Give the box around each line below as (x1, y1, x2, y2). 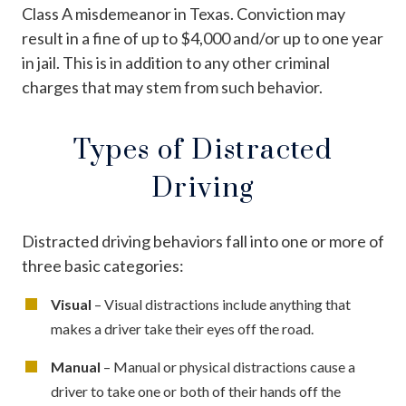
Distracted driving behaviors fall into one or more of (22, 230, 384, 251)
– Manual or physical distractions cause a (101, 357, 355, 375)
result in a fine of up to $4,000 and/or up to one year (22, 27, 383, 48)
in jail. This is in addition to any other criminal (22, 52, 330, 72)
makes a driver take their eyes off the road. (51, 319, 314, 337)
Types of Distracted (72, 132, 333, 168)
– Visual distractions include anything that (94, 295, 351, 313)
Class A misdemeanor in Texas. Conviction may (22, 3, 345, 24)
